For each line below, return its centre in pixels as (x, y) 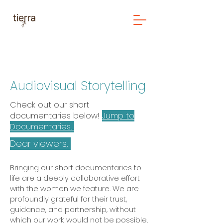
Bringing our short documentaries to (76, 167)
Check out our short (50, 105)
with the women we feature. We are (74, 188)
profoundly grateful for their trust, (68, 199)
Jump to (118, 116)
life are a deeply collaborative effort (75, 178)
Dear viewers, (40, 144)
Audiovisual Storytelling (78, 86)
